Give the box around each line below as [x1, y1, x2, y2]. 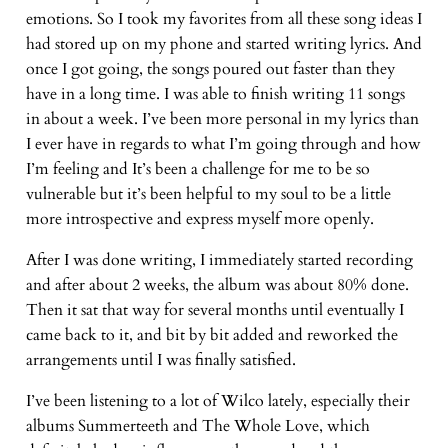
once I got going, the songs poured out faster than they [25, 58, 395, 81]
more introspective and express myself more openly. [25, 208, 374, 231]
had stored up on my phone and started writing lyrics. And [25, 33, 422, 56]
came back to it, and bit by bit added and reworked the [25, 324, 398, 347]
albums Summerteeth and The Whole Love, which [25, 415, 370, 438]
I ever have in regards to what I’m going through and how [25, 133, 421, 156]
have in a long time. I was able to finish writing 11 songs [25, 83, 405, 106]
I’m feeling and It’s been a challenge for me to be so [25, 158, 370, 181]
